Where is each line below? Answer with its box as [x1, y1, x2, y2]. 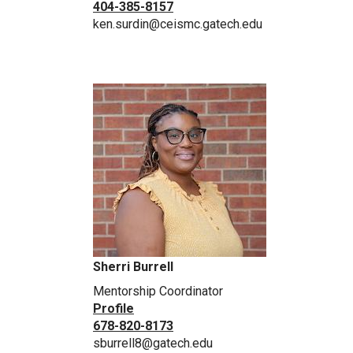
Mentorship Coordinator [93, 284, 223, 299]
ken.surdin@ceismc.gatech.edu [93, 17, 262, 32]
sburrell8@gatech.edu [93, 336, 213, 351]
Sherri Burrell [93, 259, 173, 275]
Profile [93, 301, 134, 317]
